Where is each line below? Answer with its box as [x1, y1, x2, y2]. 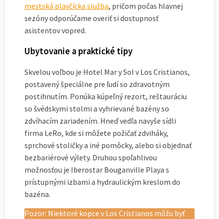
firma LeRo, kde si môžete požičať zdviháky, [24, 128, 168, 138]
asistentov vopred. [24, 25, 86, 35]
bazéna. [24, 189, 50, 199]
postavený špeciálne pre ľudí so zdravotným [24, 79, 170, 89]
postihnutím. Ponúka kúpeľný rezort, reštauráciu [24, 91, 187, 102]
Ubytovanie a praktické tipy [24, 45, 132, 57]
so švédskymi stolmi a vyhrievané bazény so [24, 104, 169, 114]
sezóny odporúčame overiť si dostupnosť [24, 13, 158, 23]
